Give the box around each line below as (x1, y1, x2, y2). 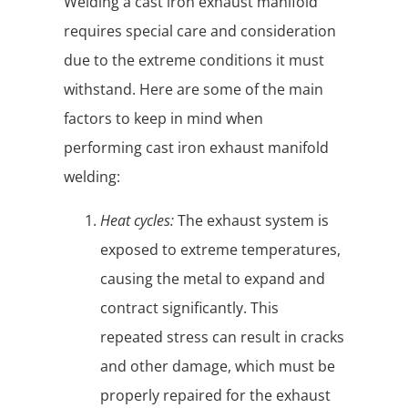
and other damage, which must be (100, 356, 335, 377)
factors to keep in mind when (64, 108, 263, 129)
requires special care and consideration (64, 21, 336, 42)
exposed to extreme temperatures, (100, 240, 341, 260)
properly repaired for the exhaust (100, 385, 331, 406)
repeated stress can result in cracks (100, 327, 344, 348)
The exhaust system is (174, 210, 329, 231)
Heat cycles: (100, 210, 174, 231)
